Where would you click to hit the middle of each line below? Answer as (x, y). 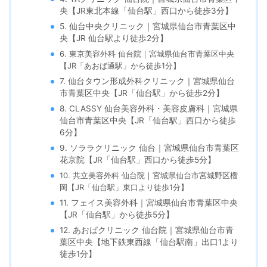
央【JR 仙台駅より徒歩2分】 (114, 38)
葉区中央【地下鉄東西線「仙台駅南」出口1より (149, 242)
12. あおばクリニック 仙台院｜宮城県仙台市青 (147, 230)
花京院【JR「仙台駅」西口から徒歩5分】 (138, 159)
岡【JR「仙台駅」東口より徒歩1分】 (124, 187)
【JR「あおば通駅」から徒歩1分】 (120, 65)
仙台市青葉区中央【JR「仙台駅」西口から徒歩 (148, 120)
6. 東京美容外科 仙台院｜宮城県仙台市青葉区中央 (147, 53)
